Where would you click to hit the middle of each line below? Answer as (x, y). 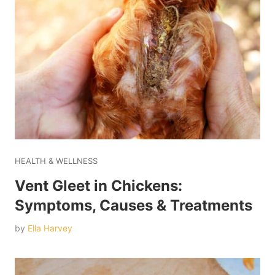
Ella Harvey (50, 228)
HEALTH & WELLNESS (56, 161)
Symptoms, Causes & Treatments (134, 206)
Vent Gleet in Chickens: (99, 186)
